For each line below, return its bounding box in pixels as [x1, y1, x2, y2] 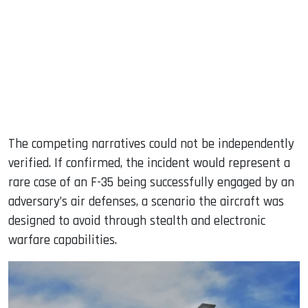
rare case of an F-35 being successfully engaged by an [8, 173, 294, 191]
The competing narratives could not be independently [8, 135, 294, 153]
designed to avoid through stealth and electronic [8, 212, 265, 230]
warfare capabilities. [8, 231, 117, 249]
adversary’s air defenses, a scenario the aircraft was [8, 192, 284, 210]
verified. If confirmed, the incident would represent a [8, 154, 290, 172]
